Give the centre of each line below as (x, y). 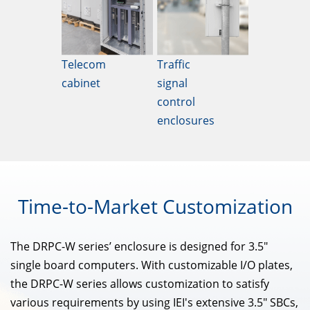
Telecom (84, 64)
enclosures (186, 120)
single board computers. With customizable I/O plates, (152, 265)
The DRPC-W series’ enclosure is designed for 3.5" (139, 246)
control (176, 101)
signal (172, 83)
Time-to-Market (90, 206)
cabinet (81, 83)
